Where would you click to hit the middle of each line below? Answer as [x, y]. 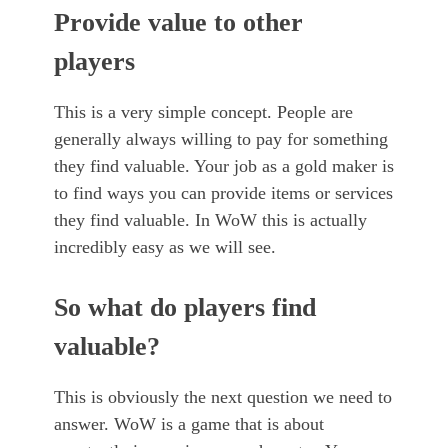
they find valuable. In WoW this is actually [210, 220]
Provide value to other [178, 23]
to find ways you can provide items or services [223, 193]
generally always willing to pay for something [221, 139]
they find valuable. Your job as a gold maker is [224, 166]
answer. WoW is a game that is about [189, 424]
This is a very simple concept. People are [203, 112]
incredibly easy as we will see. [165, 247]
